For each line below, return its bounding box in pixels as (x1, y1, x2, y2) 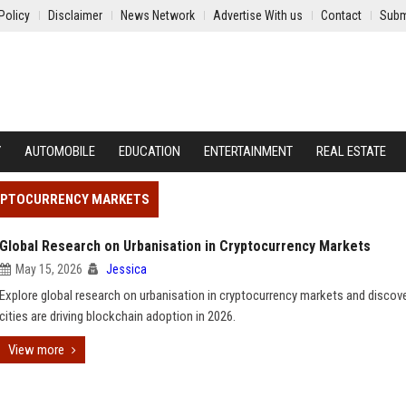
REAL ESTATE (316, 143, 386, 159)
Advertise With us (213, 8, 303, 23)
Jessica (106, 262, 147, 276)
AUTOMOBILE (24, 143, 95, 159)
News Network (121, 8, 195, 23)
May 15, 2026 (15, 262, 82, 276)
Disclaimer (48, 8, 102, 23)
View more (8, 342, 64, 358)
